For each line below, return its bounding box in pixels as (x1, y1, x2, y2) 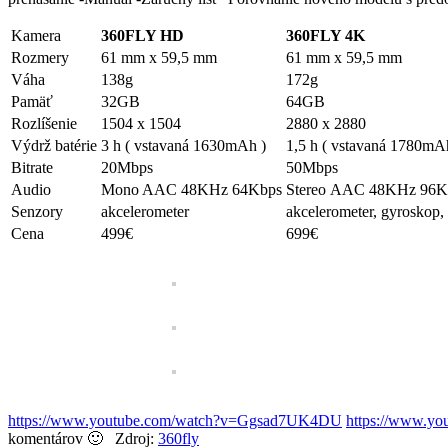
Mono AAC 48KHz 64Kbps (101, 180, 282, 198)
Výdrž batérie (11, 136, 97, 154)
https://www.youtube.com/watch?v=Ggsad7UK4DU (8, 411, 342, 429)
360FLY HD (101, 26, 184, 44)
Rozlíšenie (11, 114, 77, 132)
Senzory (11, 202, 63, 220)
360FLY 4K (286, 26, 365, 44)
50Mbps (286, 158, 338, 176)
